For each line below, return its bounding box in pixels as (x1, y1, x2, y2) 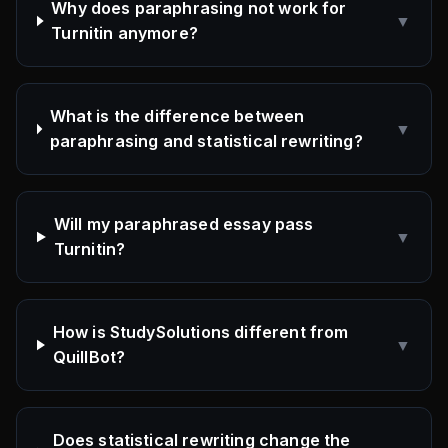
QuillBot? (52, 347, 126, 367)
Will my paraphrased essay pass (53, 214, 314, 234)
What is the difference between (49, 106, 305, 126)
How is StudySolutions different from (52, 322, 349, 342)
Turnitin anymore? (51, 23, 198, 43)
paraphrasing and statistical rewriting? (49, 131, 363, 151)
